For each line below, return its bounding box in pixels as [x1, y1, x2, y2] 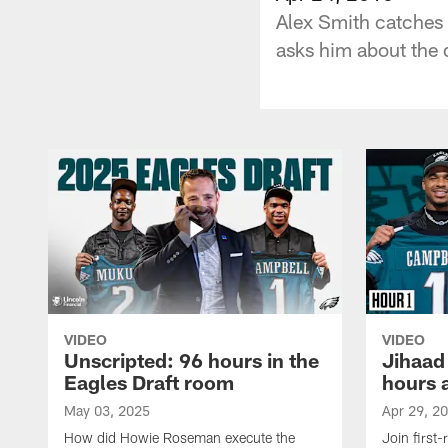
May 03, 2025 [64, 401, 150, 419]
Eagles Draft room [64, 369, 234, 394]
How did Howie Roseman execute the [64, 428, 295, 446]
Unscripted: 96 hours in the [64, 347, 319, 372]
